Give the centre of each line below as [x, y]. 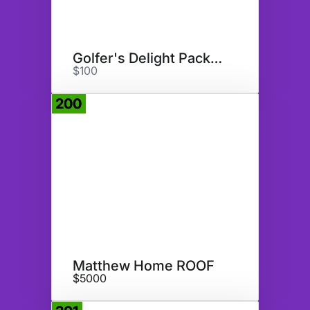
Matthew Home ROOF [144, 266]
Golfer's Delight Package [216, 58]
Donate [240, 110]
